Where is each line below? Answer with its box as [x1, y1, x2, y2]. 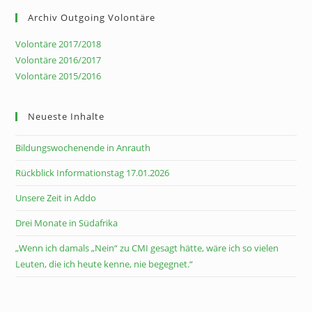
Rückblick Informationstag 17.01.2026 [15, 166, 170, 180]
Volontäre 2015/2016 [15, 70, 102, 83]
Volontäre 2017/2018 [15, 38, 102, 51]
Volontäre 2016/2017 [15, 54, 102, 67]
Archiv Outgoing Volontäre [28, 11, 156, 24]
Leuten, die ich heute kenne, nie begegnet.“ [15, 258, 194, 271]
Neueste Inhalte [28, 110, 105, 123]
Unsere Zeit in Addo [15, 192, 97, 205]
